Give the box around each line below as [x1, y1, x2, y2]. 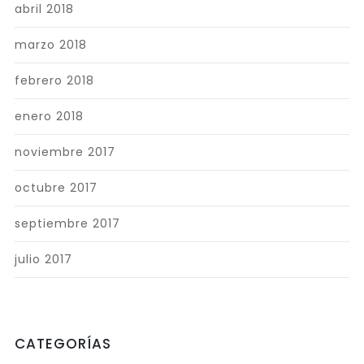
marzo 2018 [14, 36, 87, 53]
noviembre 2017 [14, 143, 115, 160]
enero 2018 [14, 107, 84, 124]
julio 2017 [14, 250, 72, 267]
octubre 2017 [14, 179, 97, 196]
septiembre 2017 [14, 214, 120, 232]
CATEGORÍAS [14, 333, 111, 353]
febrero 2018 [14, 71, 94, 89]
